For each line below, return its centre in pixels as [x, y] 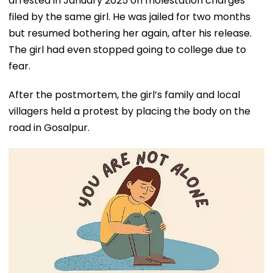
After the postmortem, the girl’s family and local [124, 94]
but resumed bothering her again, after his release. [130, 33]
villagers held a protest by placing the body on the [129, 111]
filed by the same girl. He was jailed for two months [129, 16]
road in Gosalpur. [49, 127]
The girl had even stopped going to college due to [127, 49]
